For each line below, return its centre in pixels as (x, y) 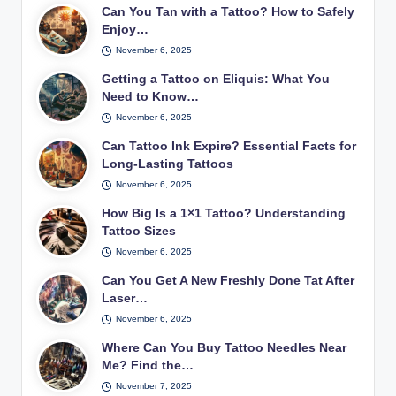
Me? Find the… (148, 366)
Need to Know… (151, 97)
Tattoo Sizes (139, 232)
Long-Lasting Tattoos (168, 164)
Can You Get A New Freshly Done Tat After (228, 281)
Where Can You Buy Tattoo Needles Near (225, 348)
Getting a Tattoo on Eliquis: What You (216, 80)
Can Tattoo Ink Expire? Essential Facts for (229, 147)
